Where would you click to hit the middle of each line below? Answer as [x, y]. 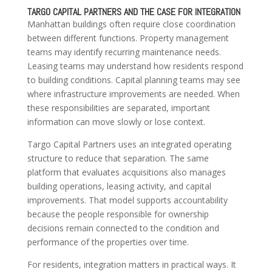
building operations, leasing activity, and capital [119, 186]
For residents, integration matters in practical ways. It [131, 265]
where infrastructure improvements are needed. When [133, 94]
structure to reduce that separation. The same [118, 158]
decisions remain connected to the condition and [123, 228]
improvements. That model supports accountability [127, 200]
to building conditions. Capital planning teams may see [134, 80]
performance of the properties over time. [108, 242]
